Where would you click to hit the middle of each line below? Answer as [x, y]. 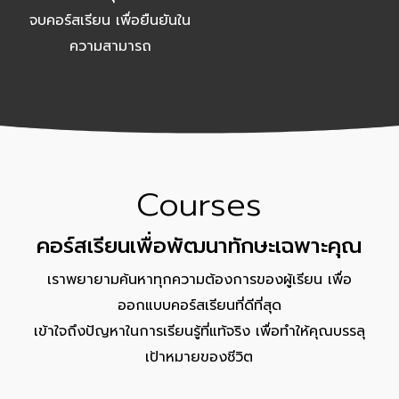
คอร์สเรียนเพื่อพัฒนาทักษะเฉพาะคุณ [199, 245]
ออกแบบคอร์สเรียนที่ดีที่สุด [199, 305]
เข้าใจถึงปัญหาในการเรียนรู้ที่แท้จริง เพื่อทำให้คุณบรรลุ [199, 331]
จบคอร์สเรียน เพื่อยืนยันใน [110, 20]
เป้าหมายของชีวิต [199, 357]
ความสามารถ [110, 46]
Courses [199, 204]
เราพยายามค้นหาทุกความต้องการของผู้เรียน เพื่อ [199, 279]
